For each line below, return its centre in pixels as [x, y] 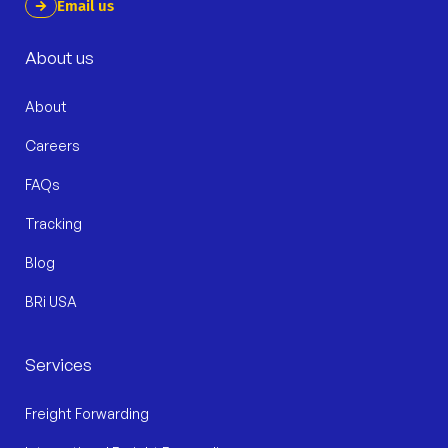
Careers [52, 145]
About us [59, 57]
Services [58, 364]
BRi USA [51, 301]
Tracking [53, 223]
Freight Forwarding [87, 413]
